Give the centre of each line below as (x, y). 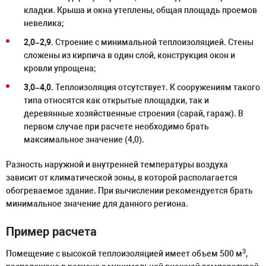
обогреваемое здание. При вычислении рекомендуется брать (129, 191)
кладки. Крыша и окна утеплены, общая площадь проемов (140, 10)
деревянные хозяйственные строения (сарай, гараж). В (134, 113)
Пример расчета (51, 232)
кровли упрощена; (60, 68)
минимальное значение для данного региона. (97, 204)
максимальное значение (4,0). (84, 140)
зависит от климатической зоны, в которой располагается (122, 178)
